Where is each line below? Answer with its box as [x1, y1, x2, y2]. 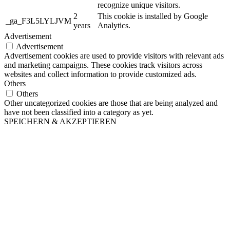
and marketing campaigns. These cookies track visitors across [4, 61, 202, 70]
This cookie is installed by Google [98, 12, 208, 21]
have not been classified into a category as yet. [4, 108, 154, 117]
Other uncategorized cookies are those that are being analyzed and [4, 99, 218, 108]
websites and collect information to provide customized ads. [4, 70, 197, 79]
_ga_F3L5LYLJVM [6, 16, 71, 26]
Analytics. [98, 21, 130, 30]
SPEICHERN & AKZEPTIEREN [4, 117, 117, 126]
